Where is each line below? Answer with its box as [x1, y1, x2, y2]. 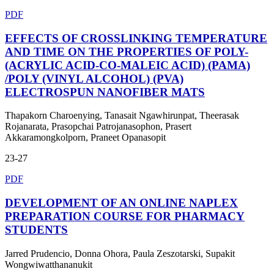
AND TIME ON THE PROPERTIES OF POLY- [5, 45, 248, 58]
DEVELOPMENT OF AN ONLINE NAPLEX [5, 196, 238, 209]
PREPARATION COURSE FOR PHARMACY [5, 209, 245, 223]
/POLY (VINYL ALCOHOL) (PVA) [5, 72, 183, 85]
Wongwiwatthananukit [5, 259, 92, 270]
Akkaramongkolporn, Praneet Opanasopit [5, 132, 166, 143]
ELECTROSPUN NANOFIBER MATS [5, 85, 205, 98]
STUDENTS [5, 223, 68, 236]
